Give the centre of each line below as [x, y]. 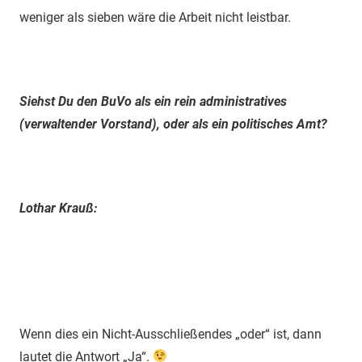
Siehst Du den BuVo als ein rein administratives [153, 101]
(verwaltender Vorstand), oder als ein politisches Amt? [173, 124]
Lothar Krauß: [58, 208]
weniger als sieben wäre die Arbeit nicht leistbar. [155, 17]
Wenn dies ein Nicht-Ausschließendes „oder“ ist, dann [170, 334]
